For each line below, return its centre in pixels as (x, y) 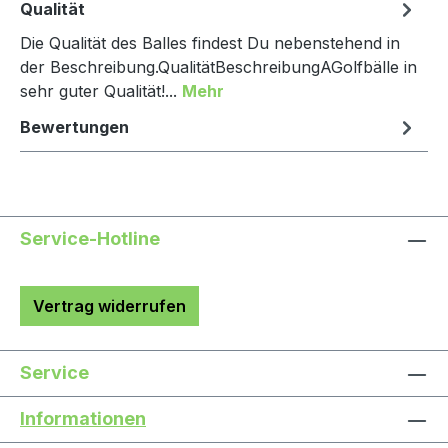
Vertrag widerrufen (109, 306)
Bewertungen (74, 127)
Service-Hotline (90, 239)
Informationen (83, 419)
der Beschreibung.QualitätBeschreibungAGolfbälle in (218, 67)
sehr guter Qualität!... (101, 91)
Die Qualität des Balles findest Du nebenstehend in (210, 43)
